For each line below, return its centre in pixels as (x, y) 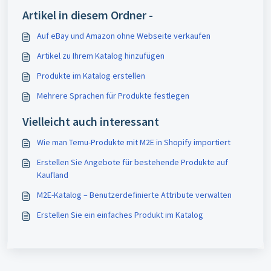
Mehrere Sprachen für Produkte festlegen (113, 96)
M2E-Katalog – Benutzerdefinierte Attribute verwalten (134, 195)
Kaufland (53, 175)
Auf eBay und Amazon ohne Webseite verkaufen (124, 36)
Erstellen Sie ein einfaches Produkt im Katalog (120, 215)
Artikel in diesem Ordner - (88, 15)
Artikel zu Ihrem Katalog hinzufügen (101, 56)
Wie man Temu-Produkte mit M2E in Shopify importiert (134, 142)
